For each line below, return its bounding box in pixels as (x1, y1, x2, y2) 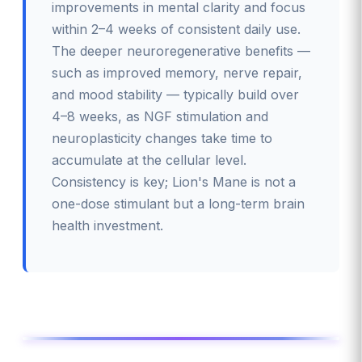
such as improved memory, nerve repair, (52, 64, 302, 81)
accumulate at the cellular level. (52, 151, 246, 168)
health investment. (52, 217, 163, 234)
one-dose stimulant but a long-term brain (52, 195, 305, 212)
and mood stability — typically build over (52, 86, 299, 103)
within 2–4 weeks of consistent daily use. (52, 20, 301, 37)
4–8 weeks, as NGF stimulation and (52, 107, 268, 124)
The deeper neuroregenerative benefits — (52, 42, 310, 59)
